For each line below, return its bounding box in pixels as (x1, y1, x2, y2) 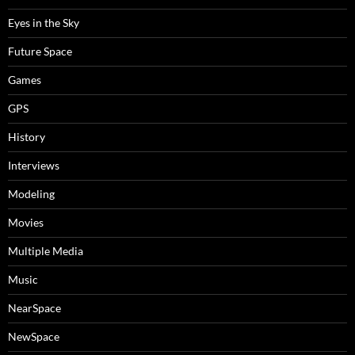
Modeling (8, 187, 55, 200)
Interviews (8, 158, 59, 172)
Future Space (8, 44, 72, 58)
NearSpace (8, 301, 61, 315)
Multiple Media (8, 244, 83, 258)
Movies (8, 216, 44, 229)
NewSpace (8, 330, 59, 343)
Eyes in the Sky (8, 16, 79, 29)
